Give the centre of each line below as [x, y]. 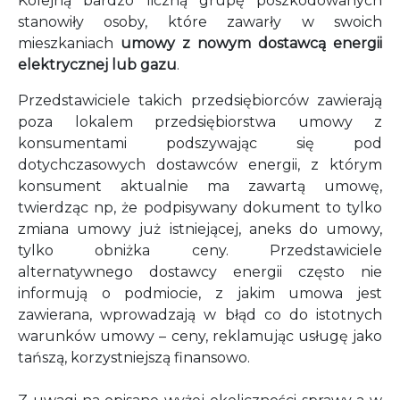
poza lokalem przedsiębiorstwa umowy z [200, 122]
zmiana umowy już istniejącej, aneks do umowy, [200, 229]
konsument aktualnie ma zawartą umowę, [200, 186]
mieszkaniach [69, 43]
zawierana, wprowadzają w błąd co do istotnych [200, 315]
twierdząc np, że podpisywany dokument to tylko [200, 208]
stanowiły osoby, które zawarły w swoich [200, 22]
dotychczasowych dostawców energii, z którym [200, 165]
